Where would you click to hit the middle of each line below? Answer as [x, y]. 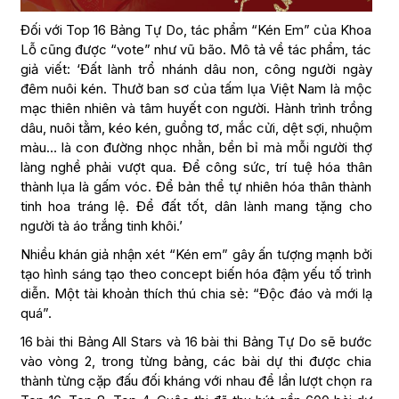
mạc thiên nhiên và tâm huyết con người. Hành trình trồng [196, 109]
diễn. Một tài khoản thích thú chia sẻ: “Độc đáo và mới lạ [196, 294]
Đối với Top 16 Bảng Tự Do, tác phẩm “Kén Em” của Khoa [196, 30]
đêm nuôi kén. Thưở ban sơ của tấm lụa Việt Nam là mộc [196, 89]
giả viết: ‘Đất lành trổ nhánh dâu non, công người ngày [196, 69]
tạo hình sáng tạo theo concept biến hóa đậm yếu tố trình [196, 274]
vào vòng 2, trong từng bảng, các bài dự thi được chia [196, 362]
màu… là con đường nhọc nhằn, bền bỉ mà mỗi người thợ [196, 148]
